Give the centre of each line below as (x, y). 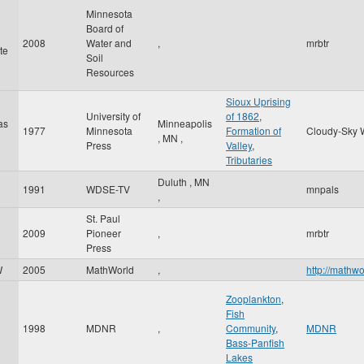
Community (251, 328)
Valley (239, 145)
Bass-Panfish (255, 342)
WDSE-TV (108, 189)
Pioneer (104, 233)
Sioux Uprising (258, 101)
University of (113, 116)
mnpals (323, 189)
